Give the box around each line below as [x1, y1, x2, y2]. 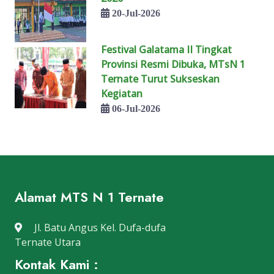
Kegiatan [101, 86, 143, 100]
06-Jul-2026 [109, 103, 161, 113]
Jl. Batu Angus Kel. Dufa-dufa [32, 220, 166, 234]
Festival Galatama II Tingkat [101, 42, 232, 56]
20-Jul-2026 [109, 7, 161, 18]
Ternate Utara [15, 235, 81, 249]
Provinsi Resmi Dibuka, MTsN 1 [101, 57, 246, 71]
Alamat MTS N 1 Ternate [15, 187, 164, 207]
